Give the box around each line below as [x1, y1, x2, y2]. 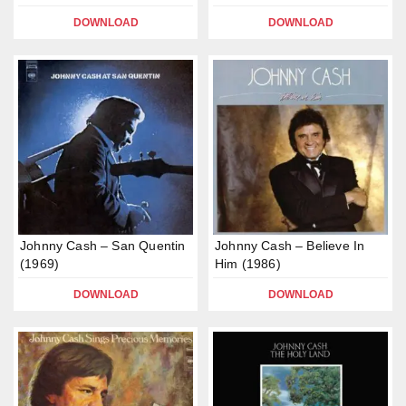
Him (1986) [215, 256, 281, 271]
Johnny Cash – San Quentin [20, 238, 186, 253]
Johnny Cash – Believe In [215, 238, 365, 253]
